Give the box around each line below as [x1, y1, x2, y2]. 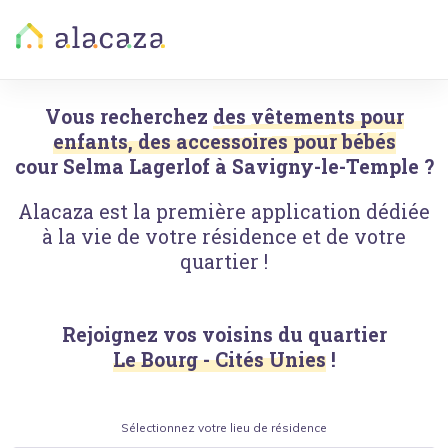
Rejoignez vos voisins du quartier [61, 322, 387, 347]
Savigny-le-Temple [231, 154, 419, 179]
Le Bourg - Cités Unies [112, 347, 326, 372]
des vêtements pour [212, 104, 404, 129]
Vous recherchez [44, 104, 208, 129]
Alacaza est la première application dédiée [18, 199, 430, 224]
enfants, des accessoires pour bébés [52, 129, 396, 154]
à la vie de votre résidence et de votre [42, 224, 406, 249]
